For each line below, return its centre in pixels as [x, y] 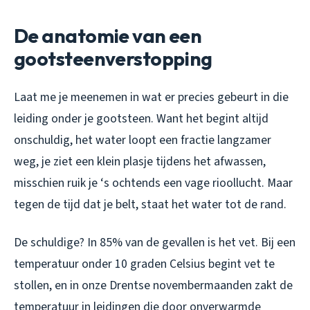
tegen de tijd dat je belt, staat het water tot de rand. [150, 205]
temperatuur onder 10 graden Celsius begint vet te [144, 264]
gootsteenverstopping [113, 59]
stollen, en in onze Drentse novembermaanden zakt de [153, 286]
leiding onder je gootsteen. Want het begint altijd [141, 119]
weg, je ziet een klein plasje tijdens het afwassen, [140, 162]
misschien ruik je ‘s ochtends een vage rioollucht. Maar [153, 183]
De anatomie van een [108, 36]
